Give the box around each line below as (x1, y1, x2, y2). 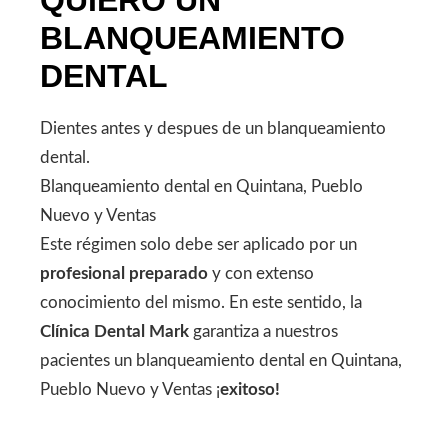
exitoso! (220, 380, 280, 398)
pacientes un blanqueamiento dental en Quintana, (40, 351, 402, 369)
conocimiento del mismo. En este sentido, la (40, 293, 362, 311)
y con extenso (208, 264, 314, 282)
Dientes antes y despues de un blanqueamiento (40, 119, 386, 137)
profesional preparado (40, 264, 208, 282)
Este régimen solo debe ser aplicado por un (40, 235, 357, 253)
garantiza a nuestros (189, 322, 338, 340)
